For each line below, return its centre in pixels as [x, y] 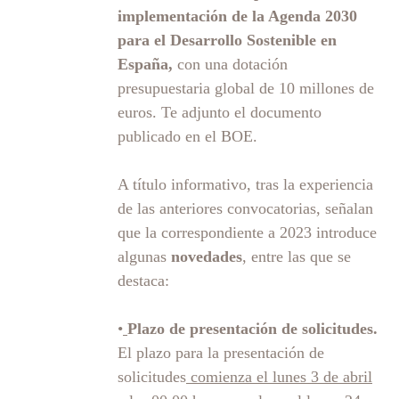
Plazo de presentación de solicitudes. [252, 328]
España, [145, 64]
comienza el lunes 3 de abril [279, 376]
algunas [144, 256]
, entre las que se [297, 256]
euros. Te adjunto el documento [220, 112]
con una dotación [230, 64]
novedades [207, 256]
